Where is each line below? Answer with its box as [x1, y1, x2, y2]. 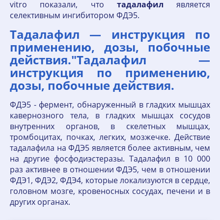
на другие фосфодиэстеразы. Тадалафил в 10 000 [10, 153, 210, 164]
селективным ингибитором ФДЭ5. [10, 10, 139, 21]
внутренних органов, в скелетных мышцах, [10, 121, 210, 132]
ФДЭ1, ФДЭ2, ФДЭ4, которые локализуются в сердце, [10, 175, 210, 186]
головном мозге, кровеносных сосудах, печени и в [10, 186, 210, 196]
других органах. [10, 196, 70, 207]
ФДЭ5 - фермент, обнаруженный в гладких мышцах [10, 99, 210, 110]
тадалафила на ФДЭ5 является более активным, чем [10, 142, 210, 153]
